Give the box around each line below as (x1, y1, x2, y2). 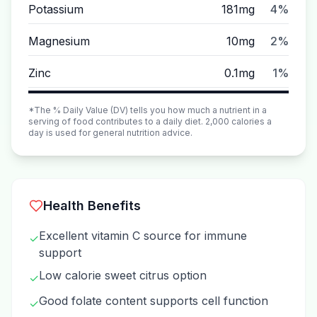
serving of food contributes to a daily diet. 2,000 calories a (28, 116, 272, 127)
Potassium (28, 2, 83, 16)
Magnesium (28, 34, 90, 48)
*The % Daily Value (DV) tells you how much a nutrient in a (28, 105, 267, 115)
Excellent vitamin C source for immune (39, 229, 247, 243)
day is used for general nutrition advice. (28, 127, 192, 138)
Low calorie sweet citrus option (39, 268, 207, 282)
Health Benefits (43, 198, 141, 213)
